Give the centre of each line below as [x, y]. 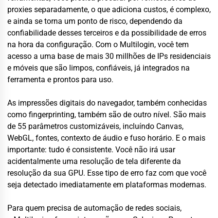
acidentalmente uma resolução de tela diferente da [94, 161]
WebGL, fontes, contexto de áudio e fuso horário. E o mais [106, 138]
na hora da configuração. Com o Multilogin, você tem [98, 44]
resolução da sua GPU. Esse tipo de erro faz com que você [107, 173]
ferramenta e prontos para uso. [60, 79]
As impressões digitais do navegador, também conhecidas [107, 103]
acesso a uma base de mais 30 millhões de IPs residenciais [109, 56]
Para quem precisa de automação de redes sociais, [94, 208]
